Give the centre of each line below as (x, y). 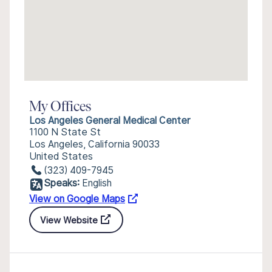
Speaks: (62, 183)
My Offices (60, 107)
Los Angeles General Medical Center (110, 121)
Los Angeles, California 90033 (94, 144)
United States (61, 156)
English (97, 183)
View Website (69, 220)
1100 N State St (65, 132)
